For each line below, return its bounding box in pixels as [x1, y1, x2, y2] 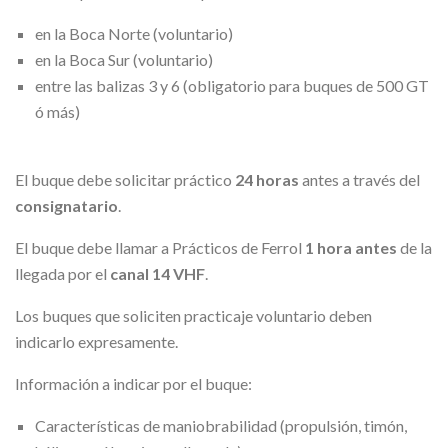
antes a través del [299, 169, 420, 189]
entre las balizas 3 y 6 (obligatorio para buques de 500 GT [35, 75, 429, 95]
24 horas [235, 169, 299, 189]
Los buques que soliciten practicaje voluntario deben [15, 305, 372, 325]
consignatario [15, 195, 118, 215]
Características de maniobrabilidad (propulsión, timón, [35, 415, 407, 435]
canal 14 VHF [110, 263, 205, 283]
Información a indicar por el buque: [15, 373, 252, 393]
